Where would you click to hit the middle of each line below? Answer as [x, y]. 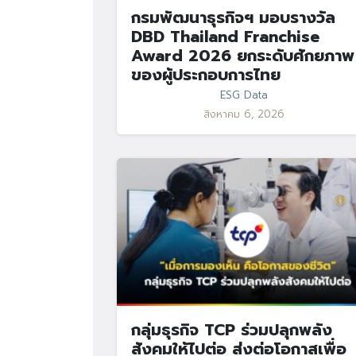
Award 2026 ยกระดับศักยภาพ [243, 55]
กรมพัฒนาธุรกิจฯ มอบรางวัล [233, 17]
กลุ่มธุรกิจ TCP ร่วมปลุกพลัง [232, 329]
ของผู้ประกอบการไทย [206, 74]
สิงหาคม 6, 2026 [244, 114]
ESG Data [244, 95]
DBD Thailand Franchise [225, 36]
